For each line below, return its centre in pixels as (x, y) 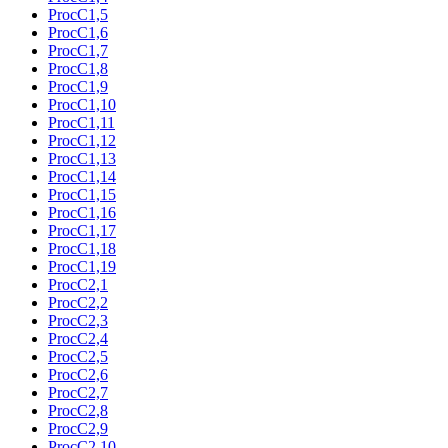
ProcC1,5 (78, 14)
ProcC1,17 (82, 230)
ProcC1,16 (82, 212)
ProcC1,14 (82, 176)
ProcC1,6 (78, 32)
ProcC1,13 (82, 158)
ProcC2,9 (78, 428)
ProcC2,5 (78, 356)
